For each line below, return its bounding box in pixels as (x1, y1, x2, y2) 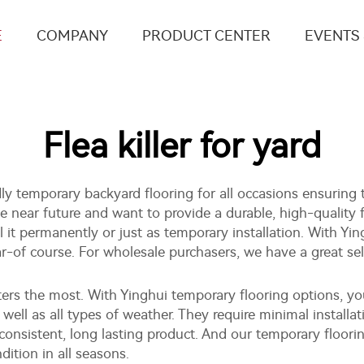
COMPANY (37, 27, 108, 45)
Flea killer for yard (43, 126, 321, 167)
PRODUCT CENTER (142, 27, 271, 45)
